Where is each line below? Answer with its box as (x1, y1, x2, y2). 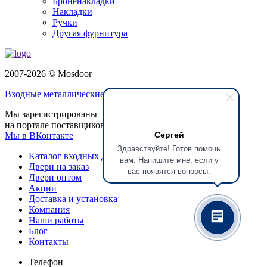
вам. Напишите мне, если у (119, 154, 219, 165)
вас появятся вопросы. (128, 165, 210, 176)
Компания (29, 204, 70, 215)
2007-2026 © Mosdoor (5, 69, 92, 79)
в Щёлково (131, 89, 177, 100)
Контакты (29, 237, 69, 247)
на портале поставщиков (5, 120, 105, 131)
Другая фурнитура (52, 28, 128, 39)
